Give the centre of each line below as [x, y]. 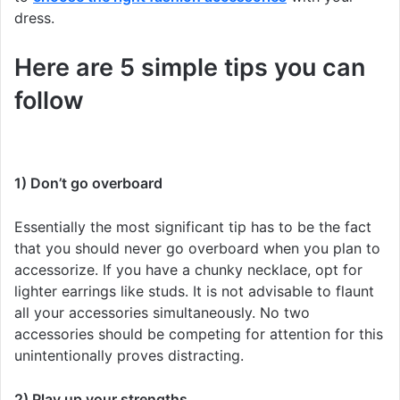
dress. [34, 17]
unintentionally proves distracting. [129, 356]
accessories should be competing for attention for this [199, 334]
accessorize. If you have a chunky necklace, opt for [188, 270]
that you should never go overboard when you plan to [197, 249]
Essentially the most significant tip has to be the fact [193, 227]
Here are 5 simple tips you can [190, 67]
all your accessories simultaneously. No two [162, 313]
